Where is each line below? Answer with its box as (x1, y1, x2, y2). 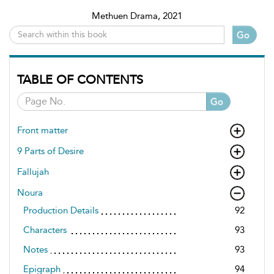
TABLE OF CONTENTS (17, 72, 143, 87)
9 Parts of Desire (17, 145, 84, 157)
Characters (23, 224, 67, 235)
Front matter (17, 124, 68, 136)
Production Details (23, 204, 98, 216)
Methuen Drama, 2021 (92, 10, 182, 21)
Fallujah (17, 166, 49, 177)
